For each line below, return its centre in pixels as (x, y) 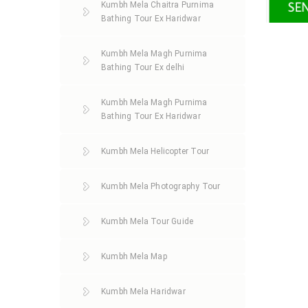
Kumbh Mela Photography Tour (161, 186)
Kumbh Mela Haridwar (143, 291)
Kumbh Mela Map (134, 256)
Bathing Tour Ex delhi (143, 67)
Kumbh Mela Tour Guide (147, 221)
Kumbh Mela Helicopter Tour (155, 151)
